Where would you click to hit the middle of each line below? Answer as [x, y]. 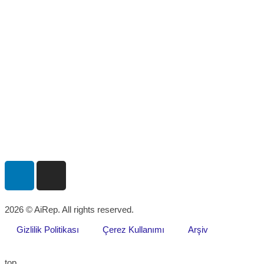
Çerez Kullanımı [133, 230]
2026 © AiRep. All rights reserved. [69, 209]
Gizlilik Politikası [48, 230]
